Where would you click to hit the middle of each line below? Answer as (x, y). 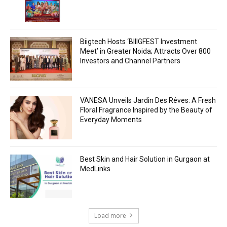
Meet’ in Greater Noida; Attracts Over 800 (146, 51)
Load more (110, 215)
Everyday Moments (111, 120)
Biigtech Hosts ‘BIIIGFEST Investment (139, 42)
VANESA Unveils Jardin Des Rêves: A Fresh (148, 101)
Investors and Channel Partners (130, 61)
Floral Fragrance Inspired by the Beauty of (146, 110)
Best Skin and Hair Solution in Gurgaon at (145, 159)
